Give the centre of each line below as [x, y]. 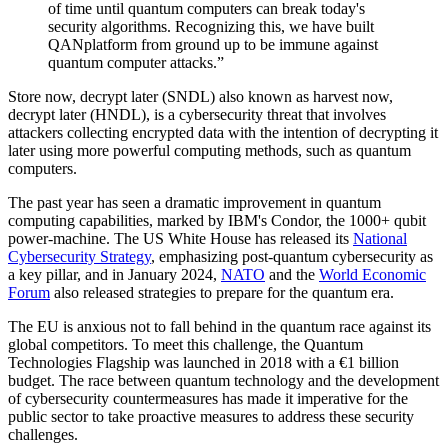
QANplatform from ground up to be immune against [213, 44]
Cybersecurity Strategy [79, 256]
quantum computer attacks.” [136, 62]
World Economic [372, 274]
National [380, 238]
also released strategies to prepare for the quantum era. [222, 292]
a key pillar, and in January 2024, [114, 274]
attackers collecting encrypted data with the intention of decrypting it [223, 132]
